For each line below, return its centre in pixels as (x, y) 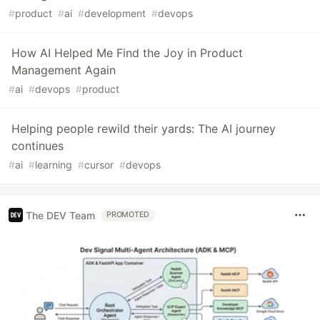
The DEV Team (60, 215)
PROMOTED (128, 215)
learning (54, 165)
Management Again (64, 70)
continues (37, 146)
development (115, 14)
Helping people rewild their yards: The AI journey (144, 129)
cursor (99, 165)
